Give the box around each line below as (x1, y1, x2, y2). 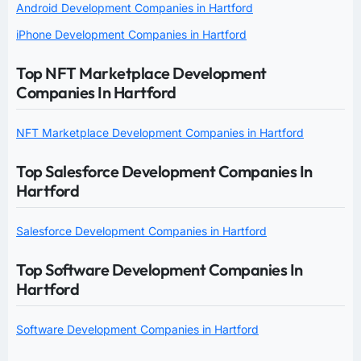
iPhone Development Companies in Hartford (16, 27, 247, 42)
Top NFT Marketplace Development (16, 63, 267, 84)
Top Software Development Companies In (16, 259, 303, 280)
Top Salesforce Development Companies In (16, 161, 313, 182)
